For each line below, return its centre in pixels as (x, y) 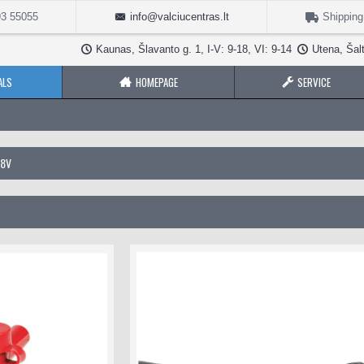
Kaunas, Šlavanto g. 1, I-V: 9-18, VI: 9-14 (194, 49)
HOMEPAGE (156, 82)
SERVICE (314, 82)
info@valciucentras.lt (179, 17)
